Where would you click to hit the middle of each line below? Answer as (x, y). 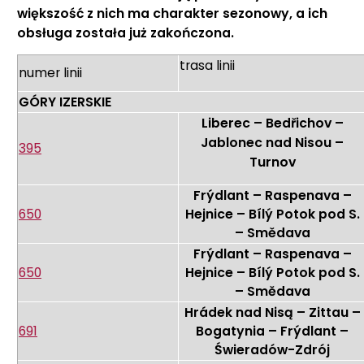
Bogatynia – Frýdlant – (272, 331)
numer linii (50, 73)
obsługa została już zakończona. (126, 33)
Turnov (272, 162)
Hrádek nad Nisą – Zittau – (272, 313)
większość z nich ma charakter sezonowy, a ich (172, 14)
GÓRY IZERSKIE (65, 102)
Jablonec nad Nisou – (272, 143)
